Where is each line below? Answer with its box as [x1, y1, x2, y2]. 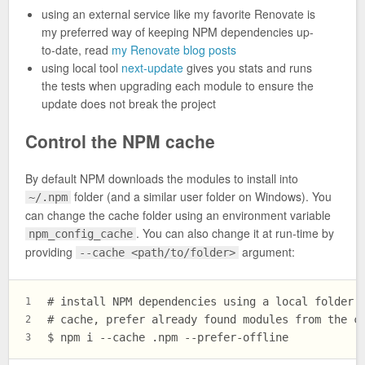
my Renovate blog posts [112, 42, 236, 59]
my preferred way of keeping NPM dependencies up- [42, 24, 314, 41]
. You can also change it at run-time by [136, 224, 335, 241]
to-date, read [42, 42, 112, 59]
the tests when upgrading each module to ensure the [42, 77, 314, 95]
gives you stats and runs [183, 59, 312, 77]
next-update [121, 59, 183, 77]
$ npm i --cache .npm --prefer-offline [47, 331, 288, 345]
